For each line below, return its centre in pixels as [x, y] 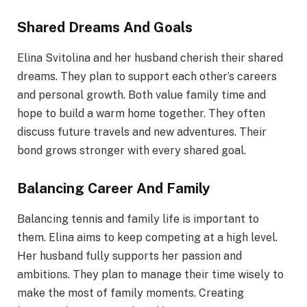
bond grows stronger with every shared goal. [132, 150]
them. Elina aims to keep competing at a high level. [147, 237]
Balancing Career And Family [114, 188]
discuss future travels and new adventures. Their [142, 132]
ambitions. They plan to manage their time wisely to [150, 274]
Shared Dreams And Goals [105, 27]
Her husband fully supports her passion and [130, 256]
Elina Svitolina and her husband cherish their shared [150, 58]
